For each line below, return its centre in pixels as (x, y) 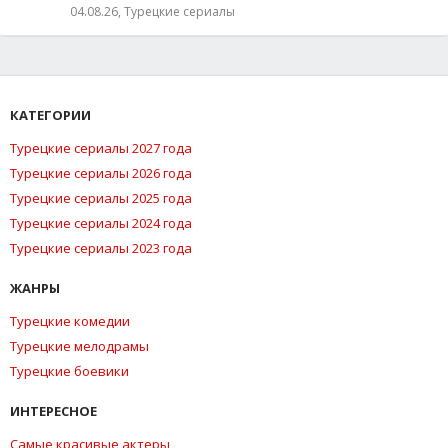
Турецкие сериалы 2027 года (101, 147)
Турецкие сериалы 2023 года (101, 247)
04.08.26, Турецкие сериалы (152, 11)
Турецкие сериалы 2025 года (101, 197)
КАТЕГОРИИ (50, 114)
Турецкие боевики (69, 370)
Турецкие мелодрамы (79, 345)
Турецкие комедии (70, 320)
